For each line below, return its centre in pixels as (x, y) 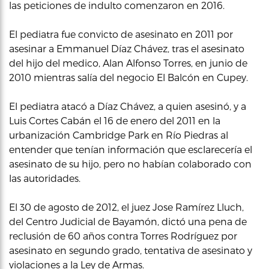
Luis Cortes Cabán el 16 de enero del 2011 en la (115, 120)
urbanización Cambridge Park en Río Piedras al (119, 135)
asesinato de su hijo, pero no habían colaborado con (130, 164)
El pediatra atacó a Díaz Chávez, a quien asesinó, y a (128, 106)
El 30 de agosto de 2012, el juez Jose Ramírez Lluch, (126, 207)
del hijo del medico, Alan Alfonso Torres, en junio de (128, 63)
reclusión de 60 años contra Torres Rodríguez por (123, 236)
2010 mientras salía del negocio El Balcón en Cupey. (128, 77)
